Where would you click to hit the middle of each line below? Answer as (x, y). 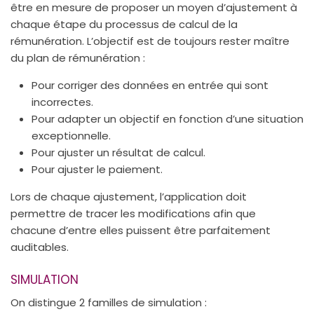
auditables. (40, 247)
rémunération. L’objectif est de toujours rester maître (150, 41)
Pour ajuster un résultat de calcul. (118, 152)
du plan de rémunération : (78, 57)
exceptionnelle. (71, 135)
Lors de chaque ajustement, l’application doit (129, 196)
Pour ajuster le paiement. (97, 169)
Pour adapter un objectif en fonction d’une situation (168, 118)
